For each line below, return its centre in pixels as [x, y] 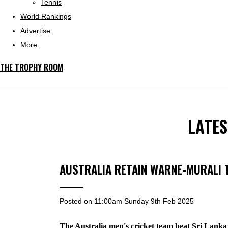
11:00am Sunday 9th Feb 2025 [144, 201]
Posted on [77, 201]
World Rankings [46, 16]
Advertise [35, 31]
